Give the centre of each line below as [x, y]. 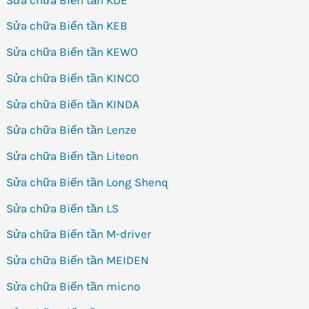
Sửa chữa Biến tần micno [73, 286]
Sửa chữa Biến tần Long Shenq [88, 182]
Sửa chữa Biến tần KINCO [73, 78]
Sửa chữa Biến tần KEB [67, 26]
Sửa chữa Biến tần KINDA [73, 104]
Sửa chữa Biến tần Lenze [72, 130]
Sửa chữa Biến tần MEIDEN [78, 260]
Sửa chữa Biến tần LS [63, 208]
